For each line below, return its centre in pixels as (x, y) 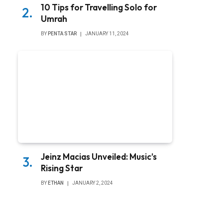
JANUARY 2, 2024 (93, 183)
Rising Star (62, 168)
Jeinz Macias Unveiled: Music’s (99, 156)
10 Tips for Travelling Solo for (99, 7)
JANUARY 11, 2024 (107, 34)
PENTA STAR (62, 34)
